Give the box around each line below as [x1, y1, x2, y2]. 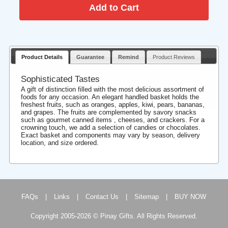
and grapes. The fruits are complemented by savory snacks [21, 108, 197, 116]
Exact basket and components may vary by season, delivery [21, 131, 201, 139]
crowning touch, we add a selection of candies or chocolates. [21, 123, 201, 131]
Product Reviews [152, 54, 195, 61]
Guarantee [76, 54, 105, 61]
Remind [118, 54, 139, 61]
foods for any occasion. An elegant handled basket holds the [21, 93, 199, 101]
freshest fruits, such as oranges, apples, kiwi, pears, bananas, [21, 100, 205, 108]
